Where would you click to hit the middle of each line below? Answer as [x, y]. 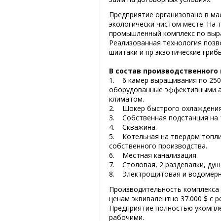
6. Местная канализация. [153, 155]
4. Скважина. [133, 127]
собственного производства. [158, 146]
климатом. [127, 99]
